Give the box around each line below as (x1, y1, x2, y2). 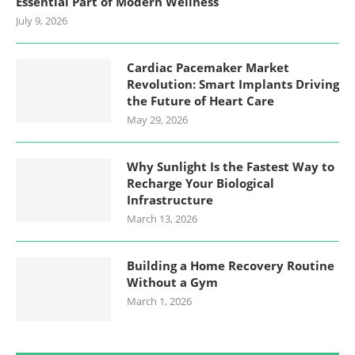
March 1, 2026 (127, 293, 192, 308)
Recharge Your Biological (127, 174, 274, 191)
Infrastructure (127, 191, 213, 208)
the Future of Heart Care (127, 92, 274, 109)
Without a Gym (127, 273, 218, 290)
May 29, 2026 (127, 112, 188, 127)
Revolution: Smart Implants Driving (127, 75, 339, 92)
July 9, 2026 (16, 13, 67, 28)
